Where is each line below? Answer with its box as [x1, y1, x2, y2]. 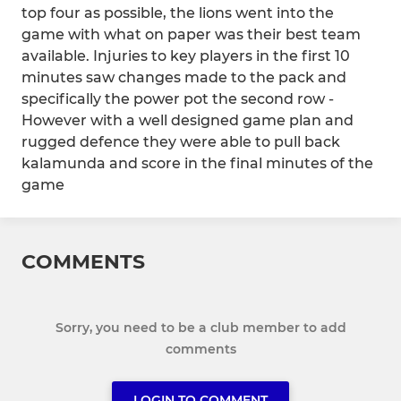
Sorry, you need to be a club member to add [55, 320, 346, 337]
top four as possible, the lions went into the [21, 4, 334, 22]
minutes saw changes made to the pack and [21, 69, 346, 87]
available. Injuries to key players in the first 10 [21, 47, 350, 65]
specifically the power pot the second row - [21, 90, 334, 108]
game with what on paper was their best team [21, 26, 361, 44]
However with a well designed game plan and [21, 112, 354, 130]
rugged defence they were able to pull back [21, 133, 340, 151]
